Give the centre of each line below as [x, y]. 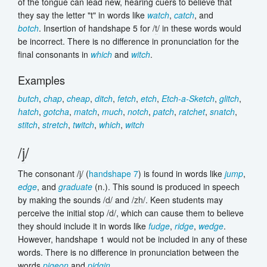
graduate [75, 187]
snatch [222, 112]
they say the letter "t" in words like [83, 15]
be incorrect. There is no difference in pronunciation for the [128, 41]
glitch [229, 99]
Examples [41, 80]
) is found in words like [181, 174]
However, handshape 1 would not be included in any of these [133, 239]
